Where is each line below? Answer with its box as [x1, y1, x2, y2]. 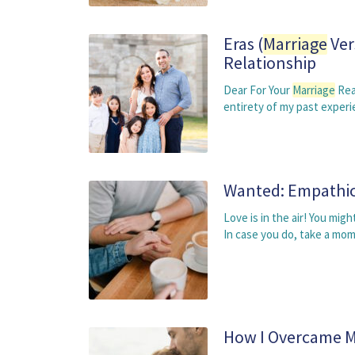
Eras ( [223, 32, 263, 55]
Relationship [223, 52, 316, 74]
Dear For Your [223, 82, 292, 97]
